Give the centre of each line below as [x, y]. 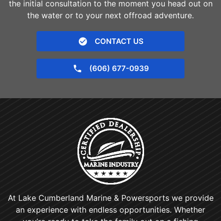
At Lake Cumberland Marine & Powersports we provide [110, 198]
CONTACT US [119, 41]
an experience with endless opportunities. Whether [110, 210]
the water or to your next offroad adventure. [110, 15]
